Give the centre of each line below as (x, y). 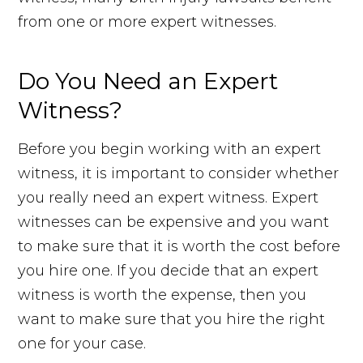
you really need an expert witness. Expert (169, 198)
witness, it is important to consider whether (179, 174)
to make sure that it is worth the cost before (179, 247)
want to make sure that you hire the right (172, 320)
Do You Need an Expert (148, 81)
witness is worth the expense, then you (162, 295)
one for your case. (82, 344)
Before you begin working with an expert (170, 149)
